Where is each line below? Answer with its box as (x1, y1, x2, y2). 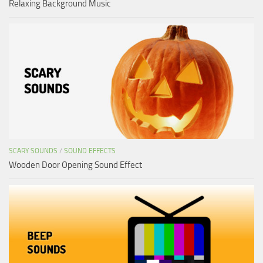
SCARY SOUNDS (9, 146, 58, 155)
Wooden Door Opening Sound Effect (9, 159, 142, 170)
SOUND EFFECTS (64, 146, 116, 155)
